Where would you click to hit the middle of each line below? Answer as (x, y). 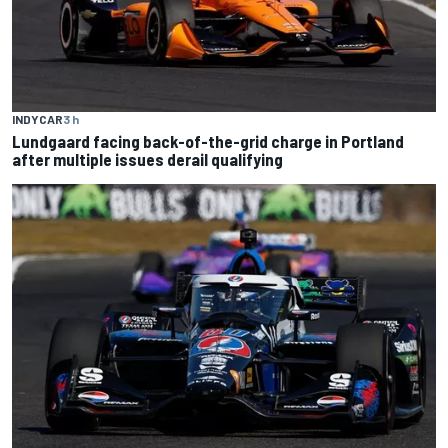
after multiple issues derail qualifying (147, 159)
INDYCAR (37, 119)
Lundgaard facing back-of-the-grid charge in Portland (208, 141)
